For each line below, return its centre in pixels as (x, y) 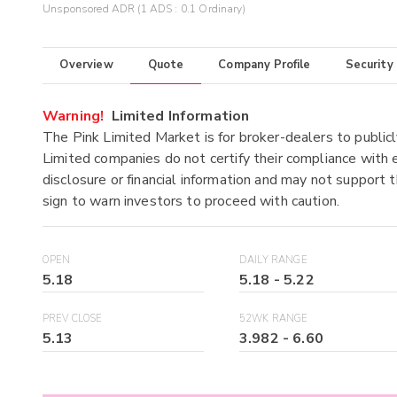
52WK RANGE (274, 319)
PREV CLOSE (73, 319)
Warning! (74, 116)
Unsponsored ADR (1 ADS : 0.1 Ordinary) (144, 9)
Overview (86, 65)
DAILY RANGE (273, 260)
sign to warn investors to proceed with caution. (191, 201)
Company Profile (265, 65)
